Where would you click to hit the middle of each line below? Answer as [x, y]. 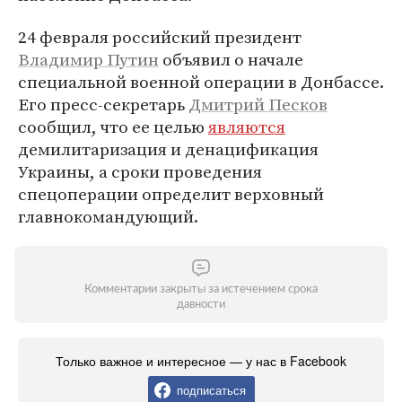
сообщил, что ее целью [113, 127]
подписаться [211, 390]
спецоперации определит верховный [171, 194]
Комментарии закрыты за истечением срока [201, 289]
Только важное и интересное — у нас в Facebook [201, 361]
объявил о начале [231, 59]
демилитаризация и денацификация [168, 149]
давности [201, 305]
